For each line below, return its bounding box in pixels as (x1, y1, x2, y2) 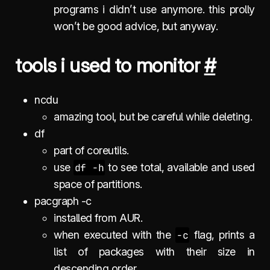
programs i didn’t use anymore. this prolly (54, 2, 255, 16)
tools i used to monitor (15, 53, 204, 77)
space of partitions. (54, 177, 142, 190)
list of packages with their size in (54, 245, 255, 258)
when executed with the (54, 228, 176, 241)
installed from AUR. (54, 211, 143, 224)
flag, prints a (189, 228, 255, 241)
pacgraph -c (34, 194, 92, 207)
